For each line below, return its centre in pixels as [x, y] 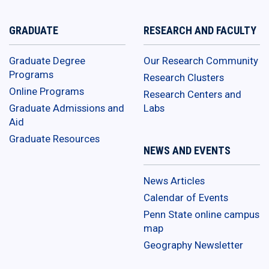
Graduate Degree [47, 61]
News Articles [174, 181]
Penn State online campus [201, 215]
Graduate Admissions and [67, 108]
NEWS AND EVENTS [187, 151]
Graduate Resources [54, 139]
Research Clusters [184, 78]
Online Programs [47, 92]
